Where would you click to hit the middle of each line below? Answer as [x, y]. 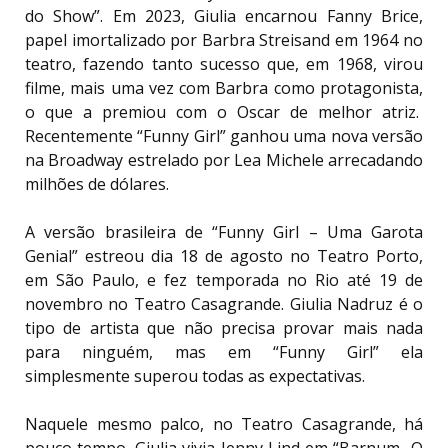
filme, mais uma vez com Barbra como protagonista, [224, 87]
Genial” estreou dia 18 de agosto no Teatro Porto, [224, 255]
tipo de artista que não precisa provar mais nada [224, 327]
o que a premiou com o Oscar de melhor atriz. [224, 111]
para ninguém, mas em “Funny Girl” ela [224, 351]
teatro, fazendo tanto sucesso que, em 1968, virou [224, 63]
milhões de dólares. [97, 183]
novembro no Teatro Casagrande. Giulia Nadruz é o [224, 303]
